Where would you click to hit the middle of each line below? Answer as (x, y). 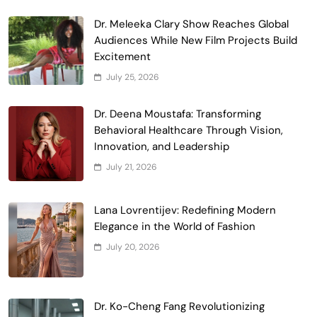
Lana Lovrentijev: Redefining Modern (185, 210)
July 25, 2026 (133, 77)
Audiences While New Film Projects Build (196, 40)
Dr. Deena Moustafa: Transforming (178, 114)
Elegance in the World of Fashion (175, 226)
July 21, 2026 (132, 167)
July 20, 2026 (133, 247)
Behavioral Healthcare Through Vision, (189, 130)
